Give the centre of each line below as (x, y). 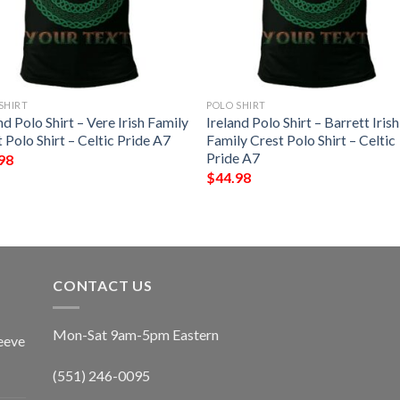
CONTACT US (103, 286)
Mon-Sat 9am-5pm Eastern (136, 334)
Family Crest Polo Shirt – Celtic (301, 140)
